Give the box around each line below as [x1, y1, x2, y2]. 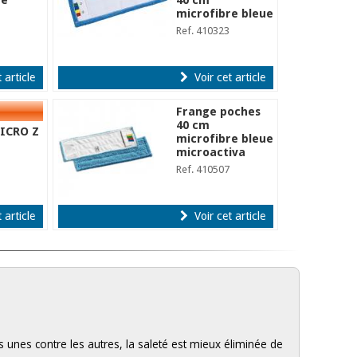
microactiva [176, 146, 246, 159]
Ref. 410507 [176, 163, 230, 176]
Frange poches [176, 105, 261, 119]
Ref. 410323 [176, 25, 230, 37]
